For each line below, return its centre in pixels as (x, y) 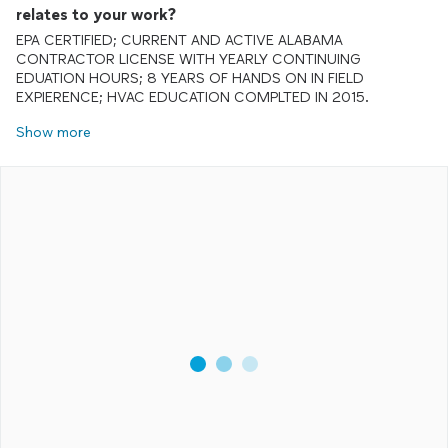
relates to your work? (96, 14)
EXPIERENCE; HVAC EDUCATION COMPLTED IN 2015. (192, 97)
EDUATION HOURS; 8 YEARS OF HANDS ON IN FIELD (190, 78)
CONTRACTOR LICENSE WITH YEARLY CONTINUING (188, 59)
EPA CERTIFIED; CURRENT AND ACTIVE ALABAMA (179, 40)
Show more (53, 132)
